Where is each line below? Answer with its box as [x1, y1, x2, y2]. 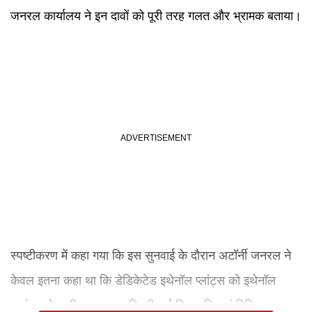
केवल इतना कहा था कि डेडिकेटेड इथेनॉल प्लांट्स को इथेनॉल [10, 274, 276, 288]
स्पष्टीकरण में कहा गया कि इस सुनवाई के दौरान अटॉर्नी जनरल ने [10, 249, 291, 263]
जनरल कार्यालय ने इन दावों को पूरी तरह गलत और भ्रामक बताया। [10, 9, 302, 23]
